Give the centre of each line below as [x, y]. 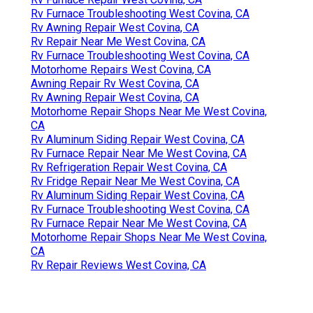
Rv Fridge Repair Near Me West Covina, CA [135, 182]
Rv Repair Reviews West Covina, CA [118, 265]
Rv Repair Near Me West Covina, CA [118, 42]
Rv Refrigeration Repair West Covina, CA [129, 168]
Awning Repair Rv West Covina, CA [115, 84]
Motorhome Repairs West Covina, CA [121, 70]
